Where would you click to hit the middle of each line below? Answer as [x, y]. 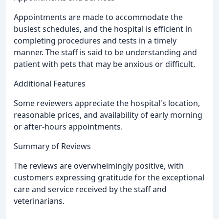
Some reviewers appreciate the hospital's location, [107, 103]
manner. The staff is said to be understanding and [105, 53]
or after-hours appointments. [68, 127]
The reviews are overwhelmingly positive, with [99, 166]
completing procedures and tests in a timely [95, 41]
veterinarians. [39, 201]
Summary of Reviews [52, 146]
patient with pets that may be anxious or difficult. [104, 64]
